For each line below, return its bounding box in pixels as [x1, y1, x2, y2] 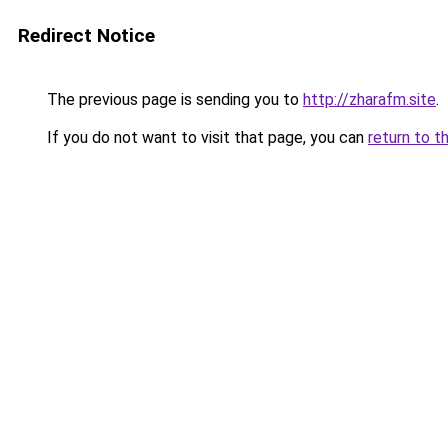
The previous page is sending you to [43, 90, 303, 109]
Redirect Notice [18, 24, 155, 47]
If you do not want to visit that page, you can [43, 128, 368, 147]
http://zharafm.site [303, 90, 436, 109]
